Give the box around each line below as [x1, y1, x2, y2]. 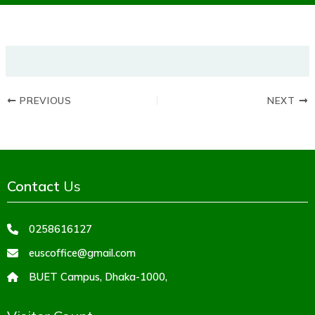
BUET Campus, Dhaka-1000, [29, 269, 167, 283]
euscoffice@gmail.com [29, 245, 136, 259]
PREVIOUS [16, 94, 72, 107]
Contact [7, 177, 60, 195]
